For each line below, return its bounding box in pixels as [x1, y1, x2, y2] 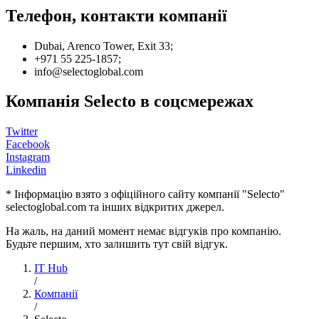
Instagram [6, 151, 50, 164]
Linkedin [6, 164, 46, 177]
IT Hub [34, 262, 68, 275]
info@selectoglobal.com [34, 65, 143, 78]
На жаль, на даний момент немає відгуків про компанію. [6, 225, 281, 238]
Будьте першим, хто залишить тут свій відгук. [6, 238, 228, 251]
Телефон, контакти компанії [6, 6, 227, 25]
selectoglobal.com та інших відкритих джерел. [6, 201, 224, 214]
